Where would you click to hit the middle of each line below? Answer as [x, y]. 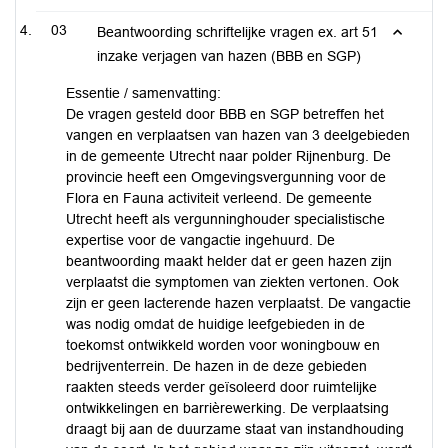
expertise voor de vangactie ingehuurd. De [200, 240]
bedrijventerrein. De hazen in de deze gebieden [216, 366]
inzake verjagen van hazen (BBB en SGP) [229, 56]
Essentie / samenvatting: [143, 93]
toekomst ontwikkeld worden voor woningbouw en [223, 345]
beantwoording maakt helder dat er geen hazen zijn [229, 261]
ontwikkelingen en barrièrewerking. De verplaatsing [227, 408]
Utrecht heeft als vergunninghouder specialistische [225, 219]
